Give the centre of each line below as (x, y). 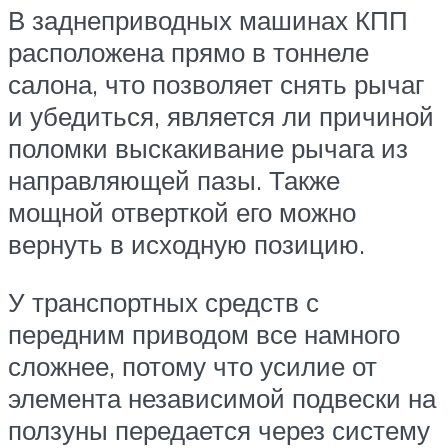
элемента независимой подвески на (222, 397)
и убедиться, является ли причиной (221, 115)
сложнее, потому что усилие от (192, 365)
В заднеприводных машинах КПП (208, 19)
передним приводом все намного (204, 333)
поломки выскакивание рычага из (208, 147)
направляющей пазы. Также (174, 179)
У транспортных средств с (163, 301)
